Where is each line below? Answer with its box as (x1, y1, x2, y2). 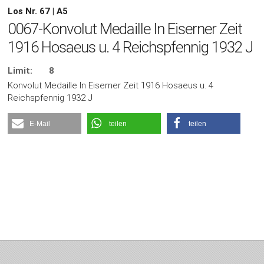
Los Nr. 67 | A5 (8, 5, 68, 16)
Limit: (8, 65, 33, 77)
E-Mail (29, 120, 51, 128)
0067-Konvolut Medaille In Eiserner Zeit (8, 20, 243, 38)
